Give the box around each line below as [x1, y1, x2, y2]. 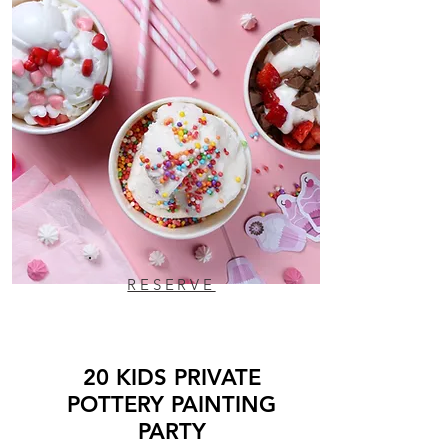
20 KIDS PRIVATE [82, 364, 261, 391]
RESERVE [127, 275, 216, 294]
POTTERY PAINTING [67, 391, 276, 418]
